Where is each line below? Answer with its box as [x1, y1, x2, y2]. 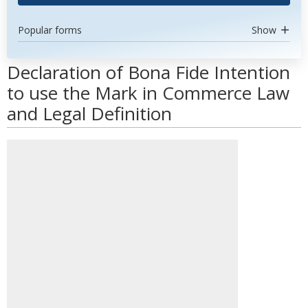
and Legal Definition [7, 101, 172, 126]
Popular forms [18, 23, 82, 36]
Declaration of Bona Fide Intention [7, 60, 290, 85]
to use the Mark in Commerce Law [7, 80, 289, 105]
